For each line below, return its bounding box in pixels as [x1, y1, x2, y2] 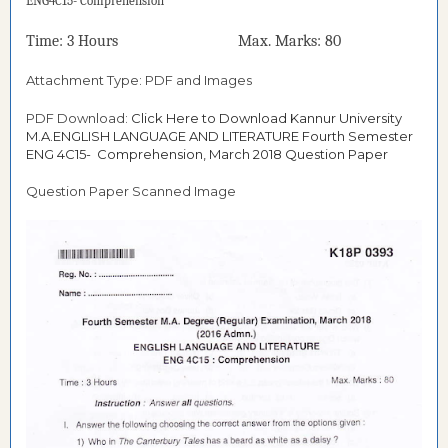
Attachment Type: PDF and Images [26, 72, 252, 88]
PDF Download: [26, 109, 131, 126]
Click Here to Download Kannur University [131, 109, 402, 126]
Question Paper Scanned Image [26, 183, 236, 199]
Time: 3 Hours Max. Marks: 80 [26, 31, 341, 50]
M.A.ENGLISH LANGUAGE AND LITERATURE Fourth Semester [26, 127, 413, 144]
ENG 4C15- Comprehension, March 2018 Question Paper [26, 145, 388, 162]
